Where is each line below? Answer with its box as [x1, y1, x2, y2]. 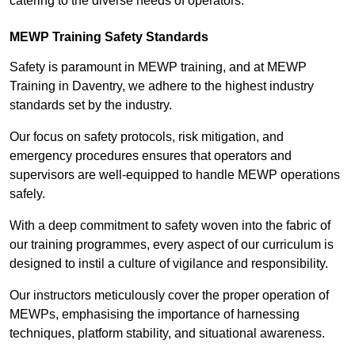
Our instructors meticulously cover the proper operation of [10, 288, 329, 303]
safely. [10, 187, 45, 201]
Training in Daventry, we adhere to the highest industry [10, 79, 314, 94]
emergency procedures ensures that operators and [10, 149, 292, 163]
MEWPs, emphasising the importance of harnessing [10, 307, 300, 322]
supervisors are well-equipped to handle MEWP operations [10, 168, 340, 182]
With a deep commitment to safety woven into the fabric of [10, 219, 330, 233]
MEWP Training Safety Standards [10, 30, 208, 44]
